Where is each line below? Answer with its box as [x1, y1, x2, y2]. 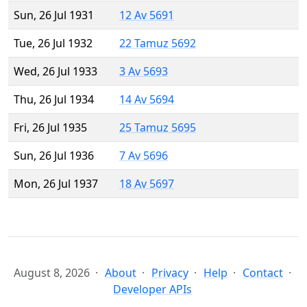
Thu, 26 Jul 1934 [14, 92, 94, 108]
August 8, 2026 [14, 265, 90, 281]
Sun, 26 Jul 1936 [14, 148, 94, 164]
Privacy [151, 265, 188, 281]
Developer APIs [113, 282, 192, 297]
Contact [243, 265, 283, 281]
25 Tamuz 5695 [119, 120, 196, 136]
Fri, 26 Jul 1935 [14, 120, 87, 136]
